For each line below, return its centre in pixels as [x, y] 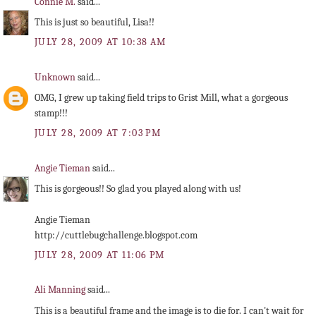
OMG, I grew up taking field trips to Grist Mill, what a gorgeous [161, 97]
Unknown [56, 77]
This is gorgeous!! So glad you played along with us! [138, 188]
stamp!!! [51, 113]
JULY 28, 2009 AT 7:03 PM [98, 133]
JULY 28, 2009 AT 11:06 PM [100, 255]
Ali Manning [61, 290]
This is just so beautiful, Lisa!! [95, 22]
